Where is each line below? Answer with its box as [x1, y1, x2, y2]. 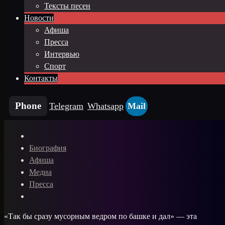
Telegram [49, 101, 83, 111]
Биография [29, 144, 66, 152]
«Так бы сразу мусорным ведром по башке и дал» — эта [4, 212, 197, 220]
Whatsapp [87, 101, 124, 111]
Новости [24, 14, 54, 22]
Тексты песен [44, 2, 90, 10]
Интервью [44, 50, 79, 58]
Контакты [24, 74, 58, 82]
